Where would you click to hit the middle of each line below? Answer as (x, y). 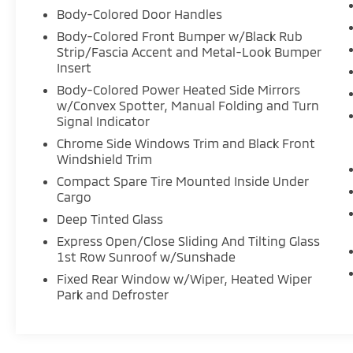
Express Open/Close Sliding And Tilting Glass (189, 241)
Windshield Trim (105, 159)
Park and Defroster (113, 295)
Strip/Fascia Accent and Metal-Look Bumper (190, 52)
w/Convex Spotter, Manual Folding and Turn (188, 106)
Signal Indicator (104, 121)
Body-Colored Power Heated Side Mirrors (179, 90)
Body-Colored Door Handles (140, 14)
